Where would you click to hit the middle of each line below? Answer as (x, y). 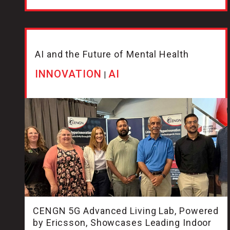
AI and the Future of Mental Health (112, 54)
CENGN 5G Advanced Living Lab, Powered (126, 211)
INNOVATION (68, 74)
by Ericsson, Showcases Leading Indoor (122, 223)
